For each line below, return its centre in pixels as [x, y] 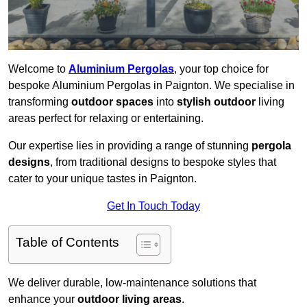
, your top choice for [221, 69]
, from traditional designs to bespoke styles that [163, 162]
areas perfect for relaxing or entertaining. [106, 119]
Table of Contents [67, 243]
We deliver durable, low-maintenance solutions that [132, 283]
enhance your [43, 299]
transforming [40, 102]
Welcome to [38, 69]
